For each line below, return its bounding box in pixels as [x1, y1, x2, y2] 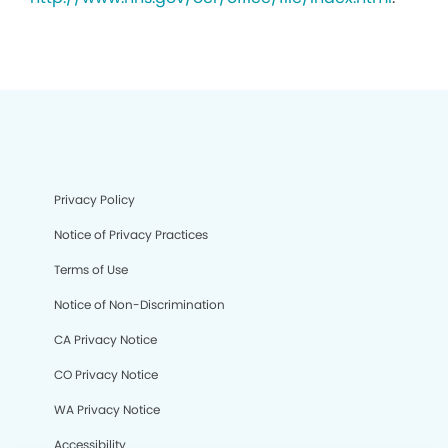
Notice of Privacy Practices [54, 226, 208, 243]
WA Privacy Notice [54, 401, 160, 418]
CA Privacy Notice [54, 331, 157, 348]
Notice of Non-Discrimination [54, 296, 225, 313]
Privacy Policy [54, 191, 135, 208]
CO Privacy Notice [54, 366, 158, 383]
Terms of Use [54, 261, 128, 278]
